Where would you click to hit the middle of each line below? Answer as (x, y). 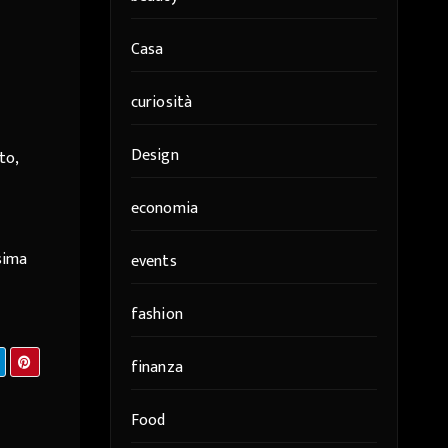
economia (164, 208)
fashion (156, 314)
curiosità (161, 102)
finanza (156, 367)
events (153, 261)
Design (154, 155)
